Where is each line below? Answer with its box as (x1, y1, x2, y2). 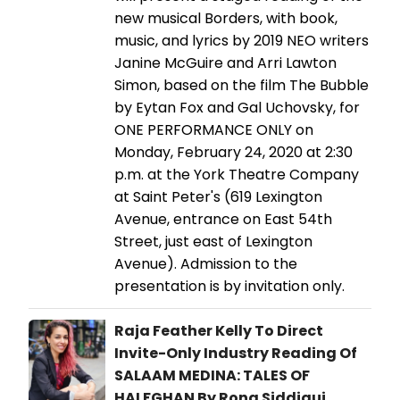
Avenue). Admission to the (114, 253, 297, 274)
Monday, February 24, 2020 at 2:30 (114, 141, 353, 162)
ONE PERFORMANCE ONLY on (114, 119, 313, 140)
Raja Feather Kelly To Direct (114, 320, 323, 341)
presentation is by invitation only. (114, 275, 345, 296)
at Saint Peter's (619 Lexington (114, 186, 322, 207)
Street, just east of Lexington (114, 230, 312, 252)
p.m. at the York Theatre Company (114, 163, 359, 185)
